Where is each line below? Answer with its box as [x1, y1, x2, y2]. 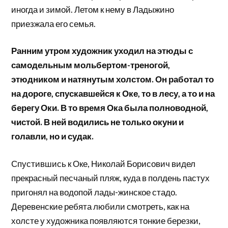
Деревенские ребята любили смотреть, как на [11, 201, 190, 212]
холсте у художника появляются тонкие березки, [11, 215, 201, 226]
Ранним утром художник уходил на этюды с [11, 45, 193, 56]
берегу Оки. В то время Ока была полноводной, [11, 102, 209, 113]
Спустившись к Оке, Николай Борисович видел [11, 158, 196, 169]
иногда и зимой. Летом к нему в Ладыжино [11, 4, 175, 15]
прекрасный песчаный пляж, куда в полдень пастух [11, 172, 210, 183]
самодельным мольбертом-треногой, [11, 60, 170, 71]
